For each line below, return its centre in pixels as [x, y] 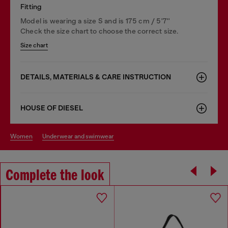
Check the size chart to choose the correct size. [99, 31]
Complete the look [55, 176]
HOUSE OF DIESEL [52, 108]
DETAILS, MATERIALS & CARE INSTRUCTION [96, 77]
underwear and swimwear [80, 136]
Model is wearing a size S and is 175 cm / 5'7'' [95, 21]
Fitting [31, 6]
